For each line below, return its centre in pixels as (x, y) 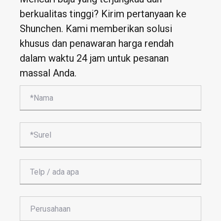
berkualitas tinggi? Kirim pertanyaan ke (103, 14)
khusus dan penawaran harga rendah (97, 44)
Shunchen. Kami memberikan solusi (96, 29)
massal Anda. (48, 73)
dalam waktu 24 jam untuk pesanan (94, 58)
